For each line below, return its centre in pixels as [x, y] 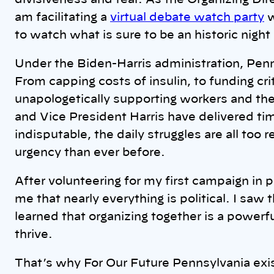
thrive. [35, 235]
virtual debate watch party [187, 18]
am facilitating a [62, 18]
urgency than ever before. [90, 153]
